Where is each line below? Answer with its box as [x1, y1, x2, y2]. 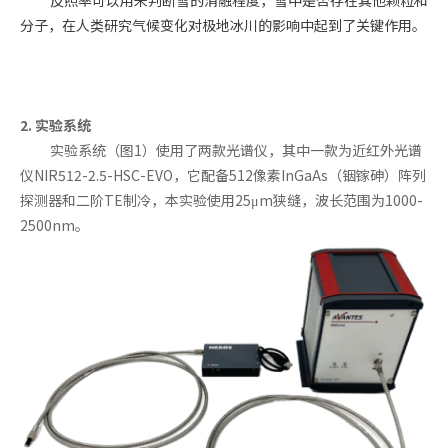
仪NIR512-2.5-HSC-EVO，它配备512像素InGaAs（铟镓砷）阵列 [20, 164, 426, 185]
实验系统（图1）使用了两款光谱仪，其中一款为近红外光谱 [49, 139, 422, 160]
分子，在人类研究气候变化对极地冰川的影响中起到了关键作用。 [20, 14, 426, 35]
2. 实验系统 [20, 114, 91, 135]
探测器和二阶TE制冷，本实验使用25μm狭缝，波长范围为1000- [20, 189, 423, 210]
